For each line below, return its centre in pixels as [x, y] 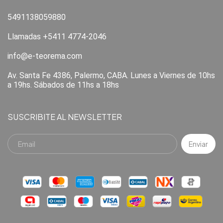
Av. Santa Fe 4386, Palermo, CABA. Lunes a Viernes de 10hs [111, 75]
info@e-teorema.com [45, 56]
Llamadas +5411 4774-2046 [57, 37]
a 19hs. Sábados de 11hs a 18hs [63, 85]
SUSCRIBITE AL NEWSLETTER [65, 117]
